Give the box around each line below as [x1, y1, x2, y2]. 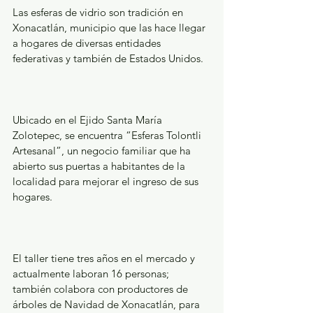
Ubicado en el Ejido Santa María [13, 113, 165, 127]
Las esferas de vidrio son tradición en [13, 6, 186, 20]
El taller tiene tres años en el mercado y [13, 252, 198, 265]
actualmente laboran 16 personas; [13, 267, 172, 281]
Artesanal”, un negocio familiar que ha [13, 144, 194, 158]
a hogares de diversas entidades [13, 36, 163, 50]
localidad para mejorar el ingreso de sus [13, 175, 201, 189]
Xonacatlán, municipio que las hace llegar [13, 21, 208, 35]
